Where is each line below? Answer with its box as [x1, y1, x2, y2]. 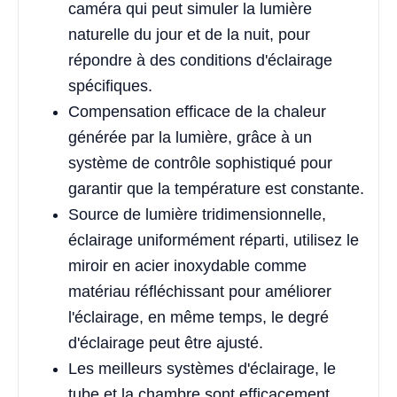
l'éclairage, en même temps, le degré [68, 308, 329, 327]
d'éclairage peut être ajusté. [68, 334, 263, 353]
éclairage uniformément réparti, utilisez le [68, 231, 359, 250]
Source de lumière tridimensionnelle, [68, 206, 326, 224]
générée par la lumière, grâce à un [68, 128, 312, 147]
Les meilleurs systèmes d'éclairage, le [68, 360, 336, 378]
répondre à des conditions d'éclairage [68, 51, 332, 70]
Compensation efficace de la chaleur [68, 103, 326, 121]
